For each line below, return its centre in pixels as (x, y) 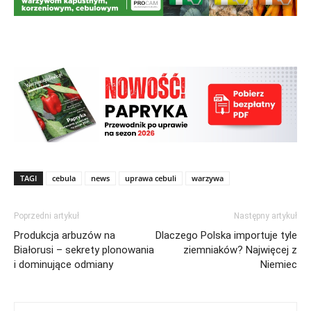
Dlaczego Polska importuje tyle (226, 235)
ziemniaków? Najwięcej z (240, 250)
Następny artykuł (266, 216)
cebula (64, 178)
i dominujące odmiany (64, 264)
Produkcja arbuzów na (65, 235)
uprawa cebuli (151, 178)
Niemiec (279, 264)
